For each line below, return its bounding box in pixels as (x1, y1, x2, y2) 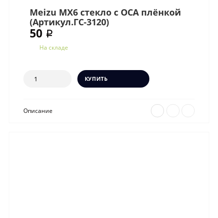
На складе (38, 43, 69, 51)
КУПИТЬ (84, 75, 108, 83)
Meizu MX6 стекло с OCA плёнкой (30, 6, 182, 18)
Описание (23, 107, 54, 115)
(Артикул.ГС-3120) (30, 16, 109, 28)
